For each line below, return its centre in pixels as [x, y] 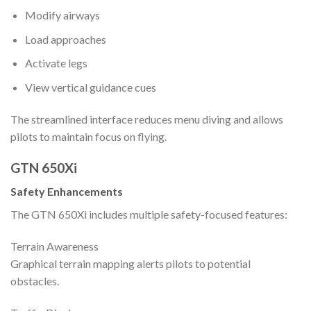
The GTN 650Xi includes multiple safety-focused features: [149, 215]
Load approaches [65, 39]
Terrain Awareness [54, 246]
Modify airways [62, 15]
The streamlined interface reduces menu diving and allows [147, 119]
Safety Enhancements [67, 192]
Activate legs [56, 63]
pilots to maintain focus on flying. [89, 136]
